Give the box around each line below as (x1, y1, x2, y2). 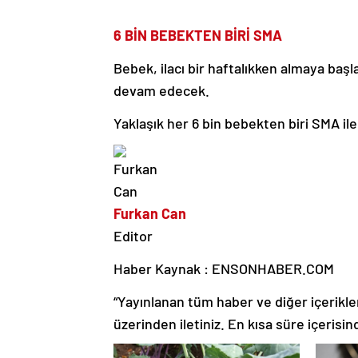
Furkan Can (113, 204, 186, 222)
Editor (113, 226, 153, 245)
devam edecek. (113, 81, 209, 99)
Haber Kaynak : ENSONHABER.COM (113, 259, 334, 277)
